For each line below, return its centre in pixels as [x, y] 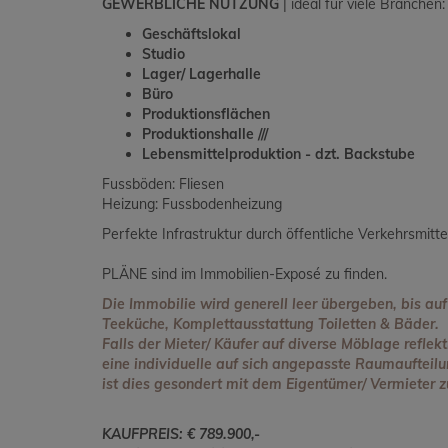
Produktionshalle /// [207, 134]
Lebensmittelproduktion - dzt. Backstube [278, 154]
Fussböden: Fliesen [163, 184]
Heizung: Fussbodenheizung [192, 204]
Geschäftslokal [191, 34]
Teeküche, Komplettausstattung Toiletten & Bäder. [270, 324]
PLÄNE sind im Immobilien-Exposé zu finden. [244, 274]
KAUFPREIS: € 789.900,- [181, 434]
